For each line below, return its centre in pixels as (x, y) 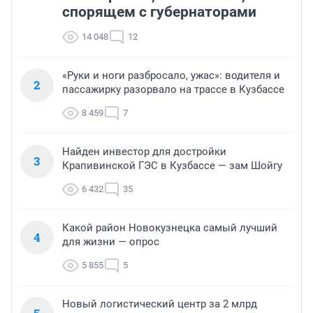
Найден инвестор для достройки (144, 151)
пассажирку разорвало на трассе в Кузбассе (173, 89)
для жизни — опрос (111, 241)
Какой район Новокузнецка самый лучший (170, 227)
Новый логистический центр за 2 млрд (160, 304)
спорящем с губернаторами (159, 12)
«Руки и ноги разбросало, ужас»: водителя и (171, 75)
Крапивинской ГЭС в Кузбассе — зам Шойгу (172, 165)
